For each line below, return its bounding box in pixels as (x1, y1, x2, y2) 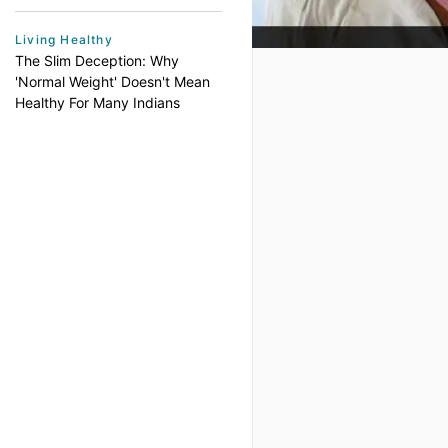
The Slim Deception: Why (15, 52, 179, 69)
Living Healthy (15, 32, 113, 47)
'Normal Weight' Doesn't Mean (15, 73, 210, 90)
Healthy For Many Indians (15, 94, 180, 111)
